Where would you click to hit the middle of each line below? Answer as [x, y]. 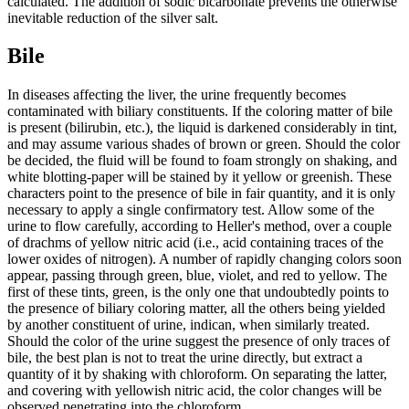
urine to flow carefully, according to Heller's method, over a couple [199, 226]
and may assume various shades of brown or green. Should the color [204, 144]
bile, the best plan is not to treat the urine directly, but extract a [185, 358]
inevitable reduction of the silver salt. [113, 17]
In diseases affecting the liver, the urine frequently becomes [177, 95]
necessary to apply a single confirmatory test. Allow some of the [191, 210]
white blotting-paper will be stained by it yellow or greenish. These [199, 177]
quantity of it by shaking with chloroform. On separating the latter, [197, 374]
